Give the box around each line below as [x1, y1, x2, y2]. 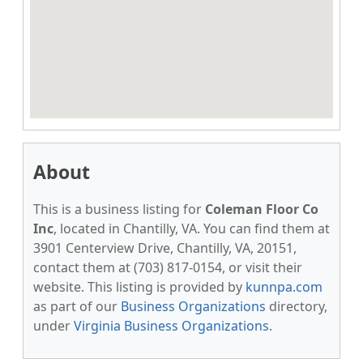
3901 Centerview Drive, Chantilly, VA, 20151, [33, 239, 297, 257]
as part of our [33, 297, 121, 315]
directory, [266, 297, 327, 315]
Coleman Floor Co [205, 200, 318, 218]
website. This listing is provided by [33, 278, 246, 296]
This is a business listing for [33, 200, 205, 218]
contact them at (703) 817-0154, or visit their [33, 258, 302, 276]
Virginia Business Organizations [74, 317, 269, 335]
